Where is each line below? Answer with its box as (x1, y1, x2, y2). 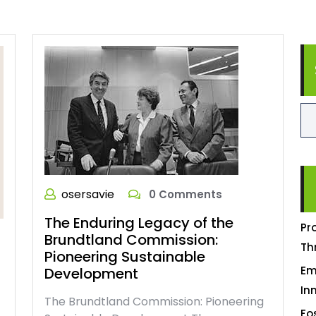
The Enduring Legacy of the (44, 213, 233, 233)
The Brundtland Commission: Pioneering (44, 293, 264, 310)
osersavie (61, 186, 114, 202)
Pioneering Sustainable (44, 247, 205, 267)
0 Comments (146, 187, 222, 202)
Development (44, 264, 138, 284)
